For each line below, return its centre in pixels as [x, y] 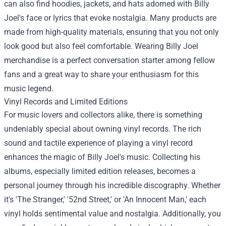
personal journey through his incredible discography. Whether [112, 185]
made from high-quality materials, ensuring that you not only [111, 32]
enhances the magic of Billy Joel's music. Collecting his [102, 157]
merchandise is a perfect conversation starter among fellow [109, 60]
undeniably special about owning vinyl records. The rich [103, 129]
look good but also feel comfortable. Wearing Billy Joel [101, 46]
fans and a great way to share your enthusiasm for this [101, 74]
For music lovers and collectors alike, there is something [103, 115]
